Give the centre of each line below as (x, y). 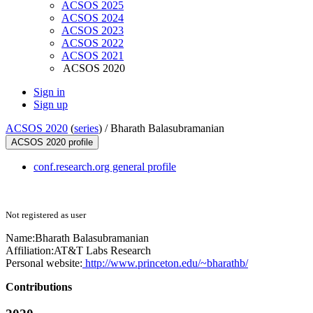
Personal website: (44, 263)
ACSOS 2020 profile (52, 143)
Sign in (49, 92)
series (86, 129)
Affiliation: (30, 251)
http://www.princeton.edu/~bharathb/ (165, 263)
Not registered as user (46, 215)
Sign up (51, 105)
